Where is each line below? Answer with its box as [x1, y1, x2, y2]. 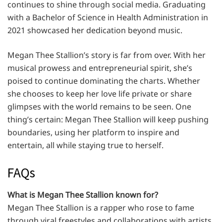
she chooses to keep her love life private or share [7, 88, 192, 100]
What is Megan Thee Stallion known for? [7, 189, 158, 200]
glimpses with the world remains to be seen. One [7, 101, 191, 112]
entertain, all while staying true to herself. [7, 140, 164, 151]
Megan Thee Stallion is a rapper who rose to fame [7, 202, 194, 213]
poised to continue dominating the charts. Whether [7, 75, 200, 87]
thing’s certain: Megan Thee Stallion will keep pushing [7, 114, 209, 125]
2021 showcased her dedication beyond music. [7, 25, 182, 36]
